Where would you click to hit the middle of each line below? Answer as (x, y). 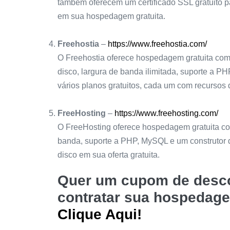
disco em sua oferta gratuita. (109, 155)
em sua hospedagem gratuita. (111, 16)
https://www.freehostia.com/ (157, 44)
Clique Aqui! (100, 215)
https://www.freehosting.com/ (166, 113)
